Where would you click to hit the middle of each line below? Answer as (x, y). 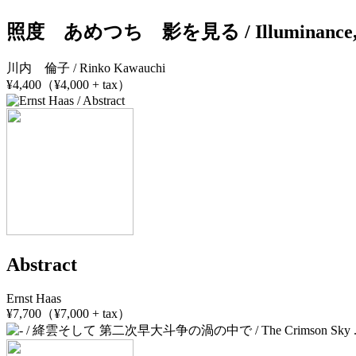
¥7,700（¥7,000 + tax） (68, 314)
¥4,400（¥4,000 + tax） (68, 85)
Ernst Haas (34, 299)
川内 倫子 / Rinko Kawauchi (86, 68)
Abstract (42, 265)
